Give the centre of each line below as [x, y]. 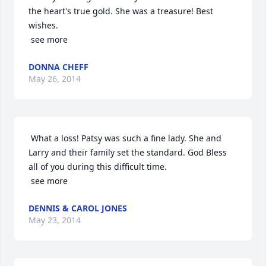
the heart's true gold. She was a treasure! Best [121, 11]
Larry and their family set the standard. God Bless [128, 152]
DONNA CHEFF [58, 67]
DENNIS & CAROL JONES [78, 208]
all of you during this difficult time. [98, 167]
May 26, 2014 [55, 79]
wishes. [43, 25]
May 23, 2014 [55, 220]
